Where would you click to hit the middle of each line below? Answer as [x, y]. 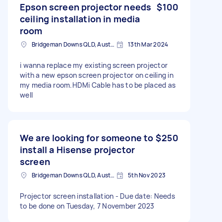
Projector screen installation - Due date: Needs [97, 196]
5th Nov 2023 [147, 175]
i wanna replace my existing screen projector [94, 65]
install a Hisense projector [78, 149]
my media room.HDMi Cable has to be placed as [98, 85]
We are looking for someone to [87, 138]
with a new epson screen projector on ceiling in [97, 75]
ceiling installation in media [80, 19]
